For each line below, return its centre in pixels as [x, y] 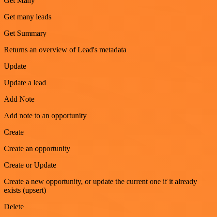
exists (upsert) [25, 190]
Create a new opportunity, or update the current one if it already [101, 181]
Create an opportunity [37, 148]
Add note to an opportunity [45, 115]
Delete [14, 206]
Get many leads [28, 16]
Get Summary [25, 33]
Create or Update [30, 165]
